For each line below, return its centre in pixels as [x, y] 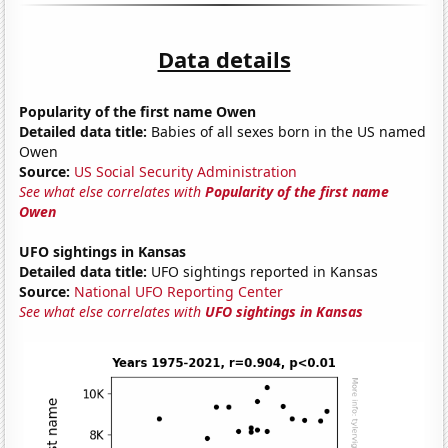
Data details [224, 58]
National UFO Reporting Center [179, 291]
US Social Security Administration [186, 171]
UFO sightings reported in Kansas [263, 271]
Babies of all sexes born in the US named [287, 131]
